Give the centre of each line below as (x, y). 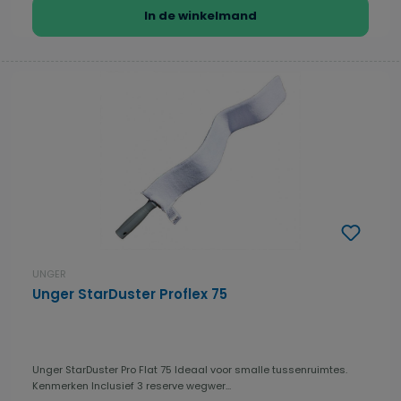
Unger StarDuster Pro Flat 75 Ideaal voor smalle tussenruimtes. (190, 370)
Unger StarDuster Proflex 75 (130, 294)
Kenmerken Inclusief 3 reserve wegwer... (161, 386)
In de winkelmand (200, 16)
